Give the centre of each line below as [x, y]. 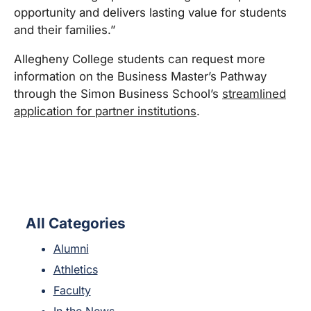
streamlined [254, 93]
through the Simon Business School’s [118, 93]
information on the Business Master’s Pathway [140, 76]
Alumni [71, 248]
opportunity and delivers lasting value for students [150, 13]
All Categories [75, 223]
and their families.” [65, 30]
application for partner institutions [105, 111]
